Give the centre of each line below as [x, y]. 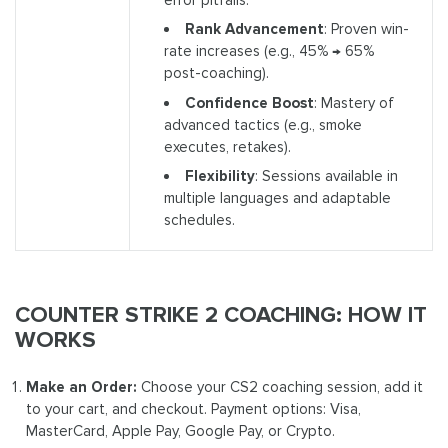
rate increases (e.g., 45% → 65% [268, 51]
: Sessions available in [326, 176]
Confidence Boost [249, 102]
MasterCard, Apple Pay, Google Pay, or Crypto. [181, 430]
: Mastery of [353, 102]
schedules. [199, 220]
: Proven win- [366, 29]
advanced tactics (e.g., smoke [262, 124]
